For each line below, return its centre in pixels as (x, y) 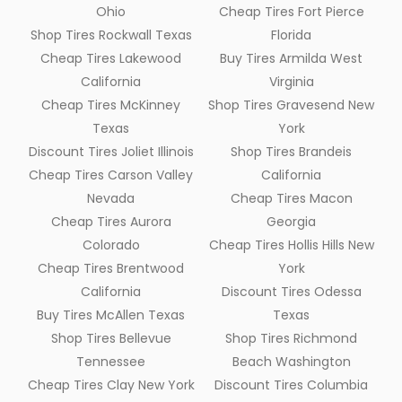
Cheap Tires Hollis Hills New (291, 245)
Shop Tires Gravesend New (291, 105)
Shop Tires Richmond (291, 338)
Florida (291, 35)
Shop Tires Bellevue (111, 338)
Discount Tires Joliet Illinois (111, 151)
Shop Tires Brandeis (291, 151)
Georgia (291, 221)
